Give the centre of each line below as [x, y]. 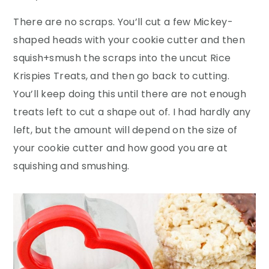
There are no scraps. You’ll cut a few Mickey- [123, 22]
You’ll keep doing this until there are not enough [130, 94]
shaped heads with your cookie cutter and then [129, 40]
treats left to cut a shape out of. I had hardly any [132, 112]
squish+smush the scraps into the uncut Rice [122, 58]
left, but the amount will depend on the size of [125, 130]
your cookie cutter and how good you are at [120, 148]
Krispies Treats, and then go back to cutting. [121, 76]
